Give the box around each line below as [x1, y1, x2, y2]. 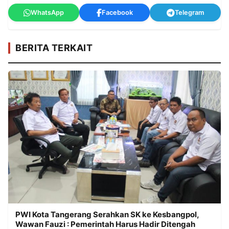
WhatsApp [30, 9, 64, 17]
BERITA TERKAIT [15, 42, 93, 54]
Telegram [175, 9, 204, 17]
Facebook [101, 9, 133, 17]
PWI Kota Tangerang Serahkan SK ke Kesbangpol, [15, 210, 199, 220]
